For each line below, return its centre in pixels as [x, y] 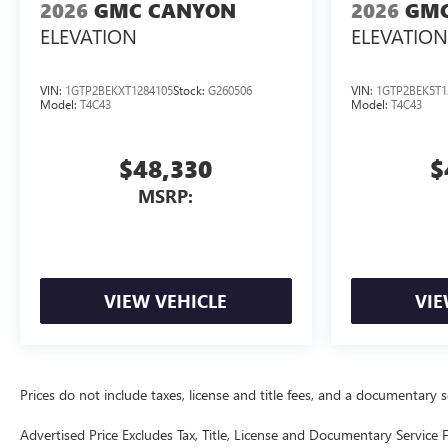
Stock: [190, 90]
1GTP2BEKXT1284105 [119, 90]
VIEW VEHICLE [166, 301]
